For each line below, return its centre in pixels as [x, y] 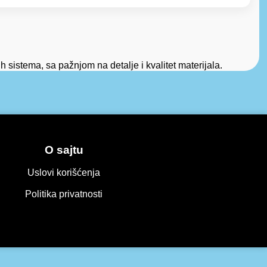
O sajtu [64, 150]
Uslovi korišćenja [64, 173]
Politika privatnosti [64, 194]
